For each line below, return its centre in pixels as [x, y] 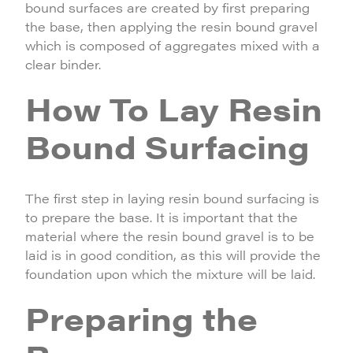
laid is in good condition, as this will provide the [173, 255]
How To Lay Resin [174, 108]
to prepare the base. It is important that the [162, 217]
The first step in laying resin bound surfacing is [172, 198]
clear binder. [63, 64]
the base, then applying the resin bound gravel [171, 26]
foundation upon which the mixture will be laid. [170, 274]
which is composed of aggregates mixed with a [173, 45]
